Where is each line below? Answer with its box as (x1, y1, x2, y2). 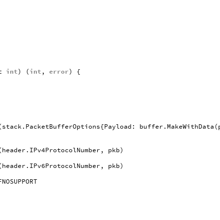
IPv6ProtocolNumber (29, 161, 101, 170)
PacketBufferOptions (26, 122, 101, 131)
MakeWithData (167, 122, 215, 131)
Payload (104, 122, 132, 131)
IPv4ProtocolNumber (29, 145, 101, 154)
